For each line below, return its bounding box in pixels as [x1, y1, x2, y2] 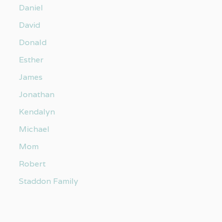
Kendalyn [18, 106, 55, 117]
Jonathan [18, 89, 55, 100]
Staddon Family [18, 175, 78, 186]
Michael [18, 123, 50, 134]
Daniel [18, 2, 43, 13]
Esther [18, 54, 44, 65]
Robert [18, 158, 46, 169]
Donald [18, 37, 47, 48]
